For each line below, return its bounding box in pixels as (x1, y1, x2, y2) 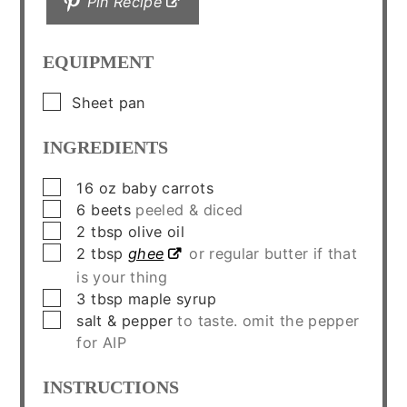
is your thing (76, 267, 168, 286)
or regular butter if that (189, 243, 358, 263)
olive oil (127, 222, 185, 241)
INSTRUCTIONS (43, 376, 180, 397)
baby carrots (121, 178, 213, 197)
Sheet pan (72, 93, 145, 112)
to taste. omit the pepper (177, 311, 360, 330)
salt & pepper (76, 311, 174, 330)
